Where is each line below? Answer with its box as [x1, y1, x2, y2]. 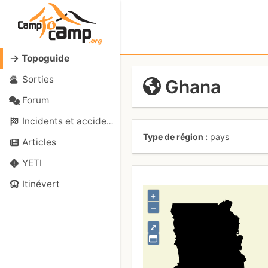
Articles [22, 136, 56, 148]
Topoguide [21, 53, 69, 64]
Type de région [142, 131, 203, 142]
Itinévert [22, 178, 60, 190]
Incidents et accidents [22, 115, 106, 127]
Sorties [22, 74, 54, 85]
